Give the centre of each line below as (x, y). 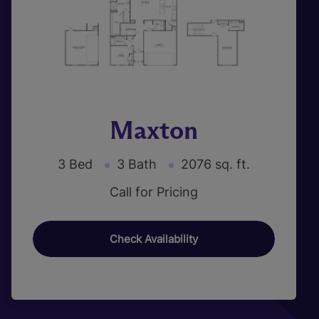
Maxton (154, 130)
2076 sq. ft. (215, 164)
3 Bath (137, 164)
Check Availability (154, 239)
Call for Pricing (154, 192)
